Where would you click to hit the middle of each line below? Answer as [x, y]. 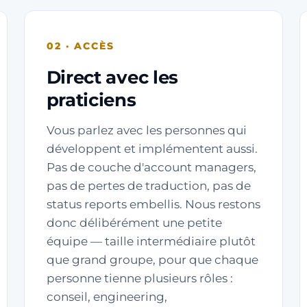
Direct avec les [112, 77]
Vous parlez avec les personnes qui [146, 130]
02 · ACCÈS [81, 46]
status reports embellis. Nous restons [153, 204]
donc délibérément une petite [134, 223]
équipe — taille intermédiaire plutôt [151, 241]
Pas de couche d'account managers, [151, 167]
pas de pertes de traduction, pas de [148, 186]
